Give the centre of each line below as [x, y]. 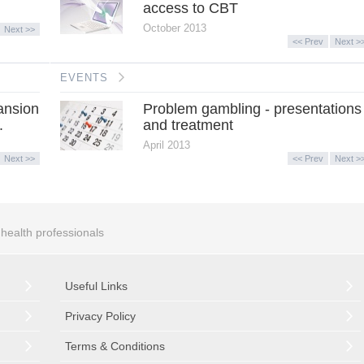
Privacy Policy [100, 316]
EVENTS [84, 77]
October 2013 [174, 28]
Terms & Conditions [115, 347]
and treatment [188, 125]
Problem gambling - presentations [252, 108]
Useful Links [96, 286]
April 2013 [166, 145]
